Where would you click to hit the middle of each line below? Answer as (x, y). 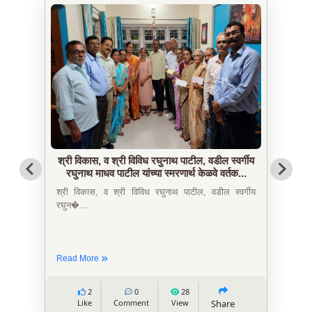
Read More (79, 258)
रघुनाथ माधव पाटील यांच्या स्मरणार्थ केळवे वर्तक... (156, 173)
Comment (131, 302)
